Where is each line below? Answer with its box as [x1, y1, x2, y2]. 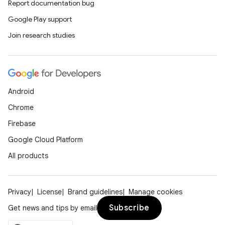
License [37, 187, 62, 196]
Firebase [8, 119, 36, 128]
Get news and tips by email [8, 203, 97, 212]
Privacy [8, 187, 31, 196]
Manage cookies [129, 187, 182, 196]
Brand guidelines [68, 187, 123, 196]
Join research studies [8, 31, 75, 40]
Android [8, 87, 34, 96]
